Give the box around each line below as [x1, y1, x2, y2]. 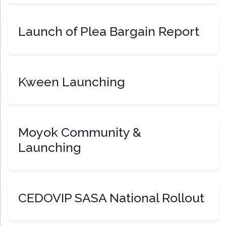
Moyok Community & [18, 125, 141, 140]
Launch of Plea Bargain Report [18, 24, 199, 39]
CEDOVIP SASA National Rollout [18, 190, 204, 206]
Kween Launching [18, 74, 125, 90]
